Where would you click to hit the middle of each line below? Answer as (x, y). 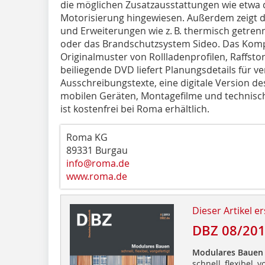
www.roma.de (97, 176)
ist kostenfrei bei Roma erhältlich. (135, 109)
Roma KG (87, 137)
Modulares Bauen (227, 252)
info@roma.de (98, 163)
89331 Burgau (97, 150)
